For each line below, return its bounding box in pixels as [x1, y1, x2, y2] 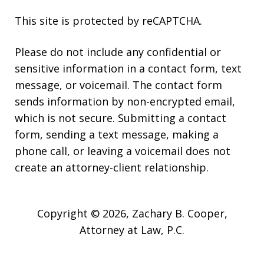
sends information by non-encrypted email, [15, 94, 235, 109]
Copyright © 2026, [37, 206, 132, 221]
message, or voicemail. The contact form [15, 78, 222, 93]
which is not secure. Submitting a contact [15, 111, 226, 126]
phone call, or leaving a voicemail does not [15, 144, 230, 159]
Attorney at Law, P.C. [80, 223, 184, 237]
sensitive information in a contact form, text [15, 61, 242, 76]
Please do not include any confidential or [15, 45, 221, 60]
